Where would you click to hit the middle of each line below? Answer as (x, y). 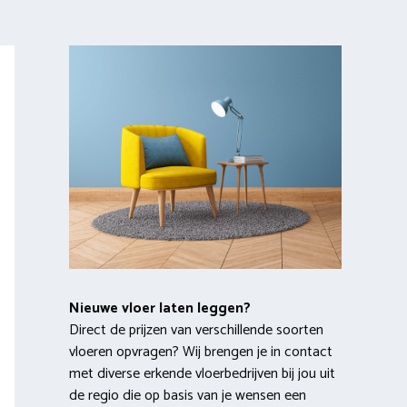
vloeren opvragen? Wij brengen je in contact (201, 352)
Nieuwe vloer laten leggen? (160, 308)
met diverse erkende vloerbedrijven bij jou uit (202, 373)
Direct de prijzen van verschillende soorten (196, 330)
